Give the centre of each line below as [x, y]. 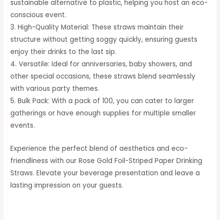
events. [23, 125]
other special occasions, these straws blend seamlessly [103, 76]
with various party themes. [55, 88]
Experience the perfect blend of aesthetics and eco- [99, 148]
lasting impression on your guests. [67, 185]
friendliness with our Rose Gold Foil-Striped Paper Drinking [107, 161]
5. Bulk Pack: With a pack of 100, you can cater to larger [102, 101]
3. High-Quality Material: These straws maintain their [97, 27]
